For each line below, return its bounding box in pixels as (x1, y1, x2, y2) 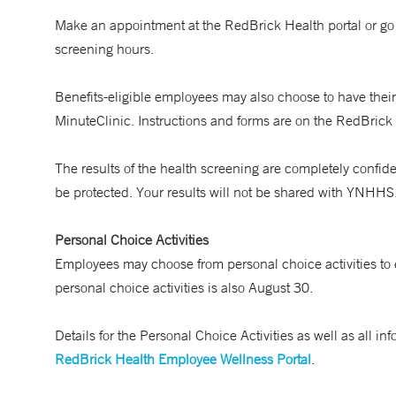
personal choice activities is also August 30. (55, 278, 313, 296)
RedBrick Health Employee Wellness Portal (55, 350, 311, 368)
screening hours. (55, 40, 154, 57)
